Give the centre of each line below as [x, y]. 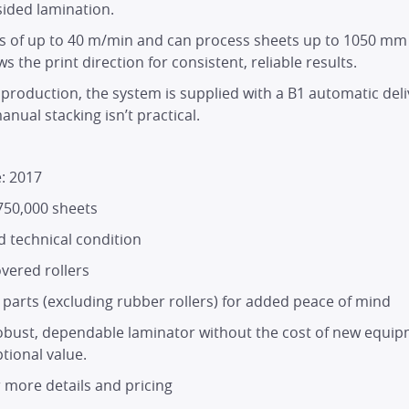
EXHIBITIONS [204, 314]
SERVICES [204, 133]
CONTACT [204, 374]
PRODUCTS [204, 73]
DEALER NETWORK [204, 193]
